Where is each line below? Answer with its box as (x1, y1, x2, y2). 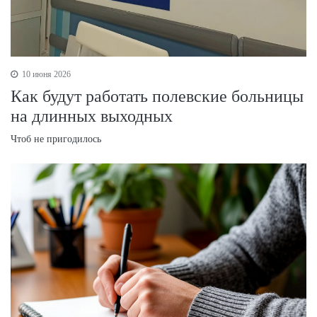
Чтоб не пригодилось (11, 134, 101, 145)
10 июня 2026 (20, 69, 71, 80)
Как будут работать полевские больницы (11, 87, 304, 106)
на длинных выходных (11, 107, 173, 126)
